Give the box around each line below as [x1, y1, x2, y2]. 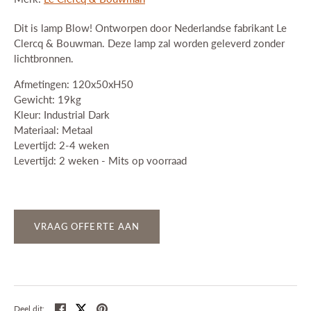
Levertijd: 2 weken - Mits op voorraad [14, 153, 187, 167]
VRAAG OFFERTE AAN [34, 220, 140, 232]
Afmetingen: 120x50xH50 [14, 77, 133, 90]
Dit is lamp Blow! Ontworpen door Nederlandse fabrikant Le [14, 21, 287, 34]
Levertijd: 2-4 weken [14, 138, 109, 151]
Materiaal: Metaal [14, 123, 93, 136]
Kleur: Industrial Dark [14, 108, 110, 121]
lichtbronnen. [14, 51, 74, 65]
